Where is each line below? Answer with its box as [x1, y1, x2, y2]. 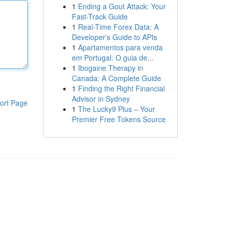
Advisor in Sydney [71, 93, 130, 104]
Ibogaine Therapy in [78, 63, 143, 73]
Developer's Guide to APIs [71, 32, 157, 42]
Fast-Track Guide [71, 11, 128, 22]
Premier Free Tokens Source [71, 114, 166, 124]
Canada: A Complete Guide [71, 73, 161, 83]
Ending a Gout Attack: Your [78, 1, 166, 11]
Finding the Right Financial [78, 83, 165, 93]
